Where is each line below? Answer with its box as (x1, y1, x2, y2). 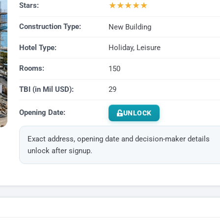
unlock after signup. (27, 146, 92, 155)
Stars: (19, 1, 39, 10)
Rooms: (19, 64, 44, 73)
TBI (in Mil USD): (19, 84, 74, 94)
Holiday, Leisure (108, 43, 161, 53)
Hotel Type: (19, 43, 56, 52)
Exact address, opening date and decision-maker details (27, 134, 210, 143)
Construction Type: (19, 22, 81, 31)
